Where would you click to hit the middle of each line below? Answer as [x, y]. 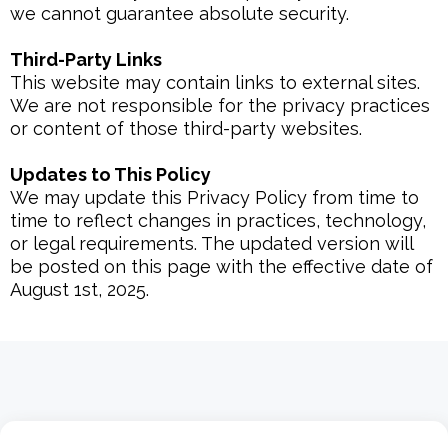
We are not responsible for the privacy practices [220, 105]
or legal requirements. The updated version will [211, 243]
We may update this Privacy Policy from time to [214, 197]
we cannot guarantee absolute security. [179, 13]
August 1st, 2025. [79, 289]
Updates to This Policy [110, 174]
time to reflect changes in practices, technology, [218, 220]
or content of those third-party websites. [186, 128]
